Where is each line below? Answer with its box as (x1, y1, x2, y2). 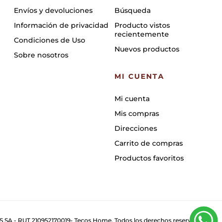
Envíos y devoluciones (14, 5, 93, 15)
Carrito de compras (114, 138, 183, 148)
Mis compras (114, 109, 159, 118)
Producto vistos (114, 20, 170, 30)
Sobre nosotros (14, 50, 69, 59)
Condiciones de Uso (14, 35, 86, 45)
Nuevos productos (114, 44, 179, 54)
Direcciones (114, 123, 157, 133)
